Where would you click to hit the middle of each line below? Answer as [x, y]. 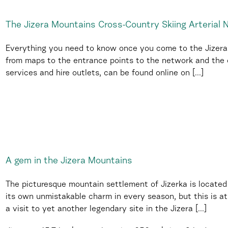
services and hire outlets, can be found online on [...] [105, 73]
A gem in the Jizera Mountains [69, 161]
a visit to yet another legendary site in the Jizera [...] [106, 209]
